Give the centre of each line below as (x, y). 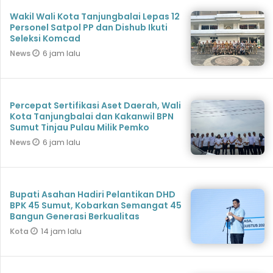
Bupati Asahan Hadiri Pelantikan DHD (93, 195)
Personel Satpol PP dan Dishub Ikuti (89, 28)
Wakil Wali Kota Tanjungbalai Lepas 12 (95, 17)
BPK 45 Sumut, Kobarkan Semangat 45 (96, 206)
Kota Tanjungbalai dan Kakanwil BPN (92, 117)
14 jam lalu (61, 232)
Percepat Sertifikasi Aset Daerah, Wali (95, 106)
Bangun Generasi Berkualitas (75, 217)
